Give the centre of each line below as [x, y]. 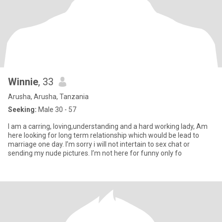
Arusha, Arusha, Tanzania [48, 97]
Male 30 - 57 [56, 110]
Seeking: [22, 110]
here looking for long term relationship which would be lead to [104, 135]
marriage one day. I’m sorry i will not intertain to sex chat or [99, 144]
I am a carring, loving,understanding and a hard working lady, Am [108, 126]
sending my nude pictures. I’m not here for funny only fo [95, 153]
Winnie [23, 82]
